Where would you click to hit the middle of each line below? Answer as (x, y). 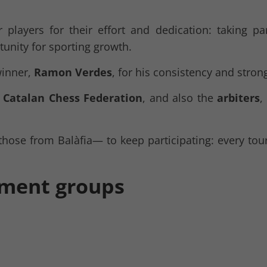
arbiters (239, 97)
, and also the (180, 97)
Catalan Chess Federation (73, 97)
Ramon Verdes (73, 72)
